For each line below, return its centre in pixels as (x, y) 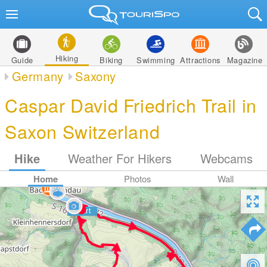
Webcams (227, 158)
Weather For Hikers (120, 158)
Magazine (245, 60)
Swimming (156, 60)
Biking (111, 60)
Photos (138, 178)
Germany (38, 76)
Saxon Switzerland (83, 131)
